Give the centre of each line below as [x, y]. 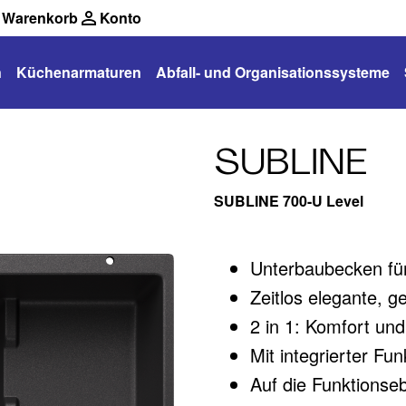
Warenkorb [40, 18]
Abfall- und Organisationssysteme [273, 72]
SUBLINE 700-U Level [289, 201]
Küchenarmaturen [79, 72]
